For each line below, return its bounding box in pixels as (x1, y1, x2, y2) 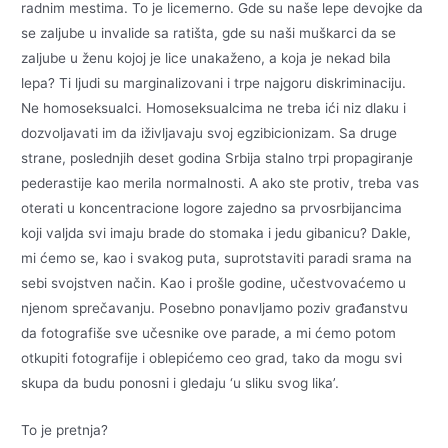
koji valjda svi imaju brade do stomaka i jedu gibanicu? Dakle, (21, 225, 412, 242)
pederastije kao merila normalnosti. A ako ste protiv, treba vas (21, 175, 420, 192)
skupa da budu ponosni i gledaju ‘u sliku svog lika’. (21, 375, 340, 392)
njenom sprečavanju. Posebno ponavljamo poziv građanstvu (21, 300, 409, 317)
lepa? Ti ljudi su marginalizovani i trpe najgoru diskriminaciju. (21, 75, 407, 92)
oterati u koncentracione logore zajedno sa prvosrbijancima (21, 200, 403, 217)
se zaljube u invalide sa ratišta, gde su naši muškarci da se (21, 25, 397, 42)
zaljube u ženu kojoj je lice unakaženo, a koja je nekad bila (21, 50, 392, 67)
